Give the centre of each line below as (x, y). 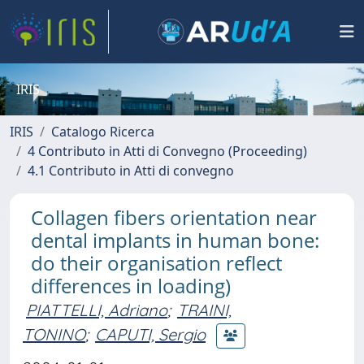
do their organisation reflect (156, 263)
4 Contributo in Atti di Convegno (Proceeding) (167, 151)
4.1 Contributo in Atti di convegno (131, 171)
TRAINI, (204, 310)
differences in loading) (131, 286)
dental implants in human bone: (175, 240)
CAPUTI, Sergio (150, 334)
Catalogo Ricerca (103, 132)
